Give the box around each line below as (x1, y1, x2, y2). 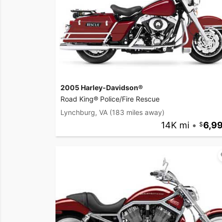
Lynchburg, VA (60, 108, 108, 116)
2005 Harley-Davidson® (60, 83, 143, 92)
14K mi (161, 119, 189, 130)
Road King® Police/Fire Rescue (60, 94, 160, 103)
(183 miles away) (110, 108, 165, 116)
